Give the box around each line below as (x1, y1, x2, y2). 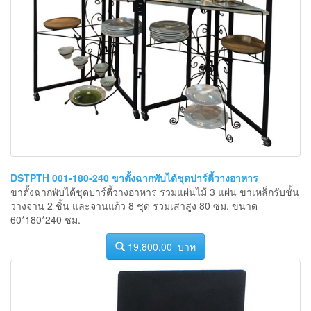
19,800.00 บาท (125, 239, 196, 254)
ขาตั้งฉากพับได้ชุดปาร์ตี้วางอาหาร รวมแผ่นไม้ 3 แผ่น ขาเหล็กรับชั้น (10, 185, 299, 199)
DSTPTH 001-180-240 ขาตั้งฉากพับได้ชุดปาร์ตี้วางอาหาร (10, 171, 258, 185)
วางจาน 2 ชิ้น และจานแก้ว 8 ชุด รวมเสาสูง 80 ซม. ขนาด (10, 199, 258, 213)
